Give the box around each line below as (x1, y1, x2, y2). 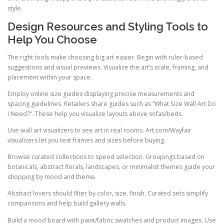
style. (7, 3, 22, 12)
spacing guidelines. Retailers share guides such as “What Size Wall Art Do (7, 99, 216, 108)
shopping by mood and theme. (7, 172, 96, 181)
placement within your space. (7, 72, 92, 81)
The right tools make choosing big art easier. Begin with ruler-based (7, 52, 203, 61)
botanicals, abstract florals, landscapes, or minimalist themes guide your (7, 162, 215, 171)
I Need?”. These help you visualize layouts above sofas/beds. (7, 109, 183, 118)
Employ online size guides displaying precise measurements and (7, 89, 194, 98)
